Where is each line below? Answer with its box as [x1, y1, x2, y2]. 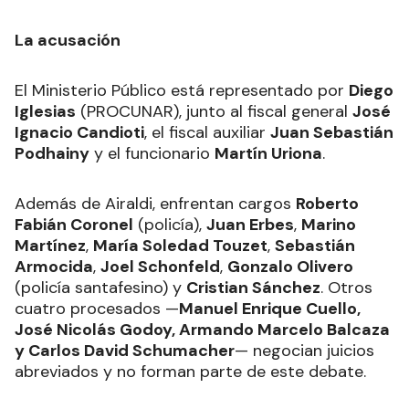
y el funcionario [89, 142, 215, 165]
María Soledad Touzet [93, 235, 267, 257]
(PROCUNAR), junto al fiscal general [76, 100, 352, 123]
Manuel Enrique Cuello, [179, 298, 361, 320]
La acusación [15, 29, 121, 52]
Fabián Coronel [15, 214, 133, 236]
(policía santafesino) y [15, 277, 186, 299]
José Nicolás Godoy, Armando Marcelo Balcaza [15, 319, 390, 341]
